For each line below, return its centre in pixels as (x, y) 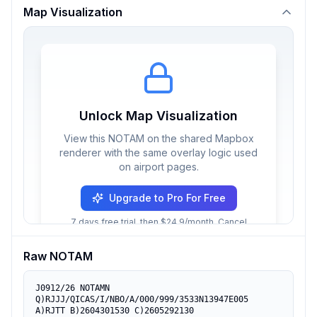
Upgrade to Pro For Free (167, 198)
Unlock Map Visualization (158, 116)
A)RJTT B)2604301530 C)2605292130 (115, 311)
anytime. (158, 233)
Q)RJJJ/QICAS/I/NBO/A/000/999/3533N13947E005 (142, 299)
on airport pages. (158, 167)
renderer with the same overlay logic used (158, 152)
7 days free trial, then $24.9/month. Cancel (158, 222)
